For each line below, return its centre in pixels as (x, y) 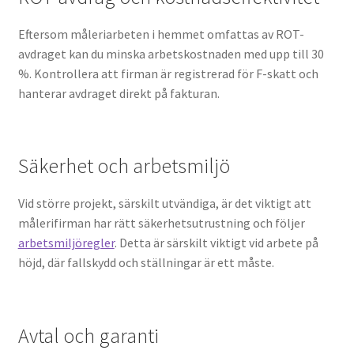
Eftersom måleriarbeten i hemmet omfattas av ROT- (161, 34)
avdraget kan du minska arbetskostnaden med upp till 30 (171, 54)
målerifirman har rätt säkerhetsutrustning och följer (161, 223)
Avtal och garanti (88, 335)
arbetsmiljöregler (66, 243)
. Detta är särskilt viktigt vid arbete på (216, 243)
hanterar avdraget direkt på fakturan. (119, 93)
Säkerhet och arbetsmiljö (124, 166)
